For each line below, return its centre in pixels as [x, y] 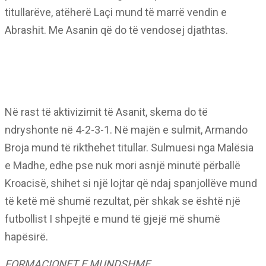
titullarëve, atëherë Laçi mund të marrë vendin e [116, 12]
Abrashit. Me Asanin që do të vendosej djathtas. [116, 30]
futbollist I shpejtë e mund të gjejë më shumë [113, 219]
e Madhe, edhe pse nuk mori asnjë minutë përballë [123, 165]
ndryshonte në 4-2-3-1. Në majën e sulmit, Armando [126, 130]
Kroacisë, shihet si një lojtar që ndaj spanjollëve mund [131, 183]
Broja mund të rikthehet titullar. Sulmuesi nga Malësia [129, 148]
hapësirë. [26, 237]
